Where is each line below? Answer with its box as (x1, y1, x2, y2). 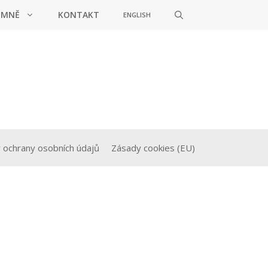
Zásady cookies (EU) (111, 142, 195, 154)
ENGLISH (123, 10, 151, 19)
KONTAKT (58, 9, 99, 20)
